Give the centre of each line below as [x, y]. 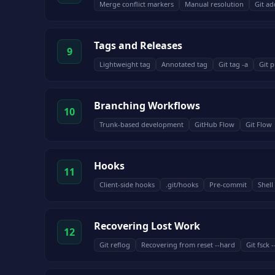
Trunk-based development [141, 124]
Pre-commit [228, 184]
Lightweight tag [125, 64]
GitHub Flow [215, 124]
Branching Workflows [147, 106]
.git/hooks [182, 184]
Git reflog [115, 245]
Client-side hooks [127, 184]
